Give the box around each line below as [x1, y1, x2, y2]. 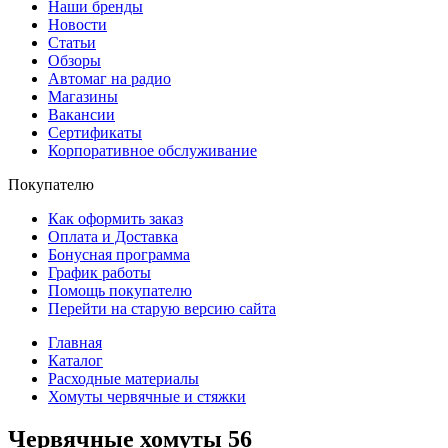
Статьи [48, 34, 96, 51]
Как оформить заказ [48, 210, 183, 227]
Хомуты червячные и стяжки [48, 388, 246, 405]
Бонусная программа [48, 246, 190, 263]
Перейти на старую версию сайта [48, 300, 276, 317]
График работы [48, 264, 151, 281]
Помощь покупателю [48, 282, 192, 299]
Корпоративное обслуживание [48, 142, 257, 159]
